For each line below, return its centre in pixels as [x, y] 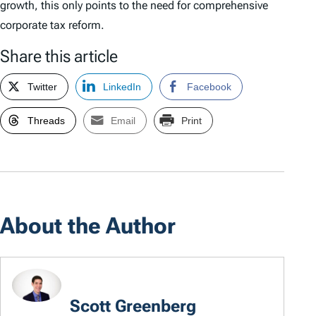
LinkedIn [122, 87]
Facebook [209, 87]
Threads [46, 121]
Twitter [42, 87]
